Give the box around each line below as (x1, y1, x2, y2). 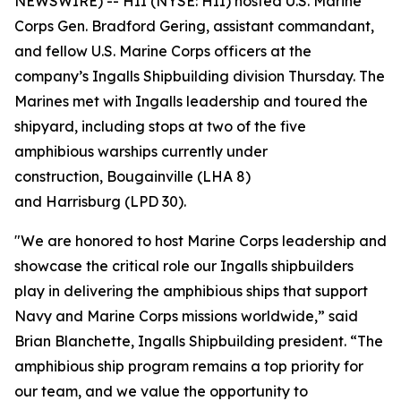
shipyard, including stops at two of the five (14, 117, 306, 135)
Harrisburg (46, 192, 121, 210)
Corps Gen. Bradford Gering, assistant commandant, (14, 17, 374, 35)
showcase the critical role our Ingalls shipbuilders (14, 257, 354, 275)
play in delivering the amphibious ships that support (14, 282, 368, 300)
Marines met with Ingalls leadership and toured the (14, 92, 368, 110)
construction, (14, 167, 107, 185)
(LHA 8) (193, 167, 251, 185)
